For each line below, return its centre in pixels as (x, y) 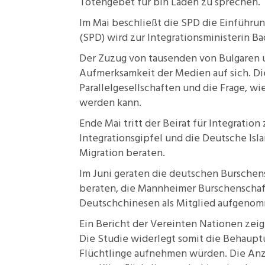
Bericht (113, 224)
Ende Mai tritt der (121, 124)
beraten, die (109, 189)
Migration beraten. (122, 153)
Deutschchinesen (119, 204)
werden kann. (110, 103)
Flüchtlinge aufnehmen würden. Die (164, 254)
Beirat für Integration (211, 124)
